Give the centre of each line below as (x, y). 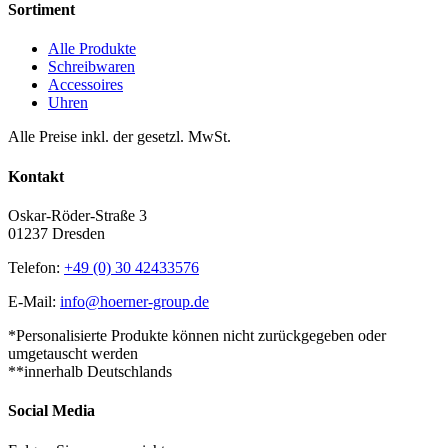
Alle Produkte (92, 49)
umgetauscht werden (73, 353)
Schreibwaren (91, 67)
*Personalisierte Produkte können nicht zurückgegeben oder (197, 335)
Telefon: (36, 267)
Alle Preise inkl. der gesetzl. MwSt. (119, 137)
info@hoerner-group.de (134, 301)
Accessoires (85, 85)
